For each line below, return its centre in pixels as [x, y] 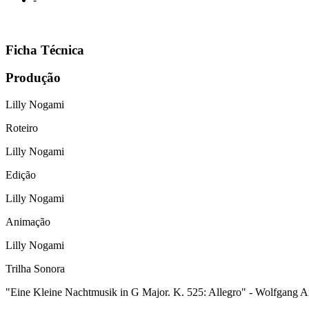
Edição [21, 175]
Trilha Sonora [35, 268]
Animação [28, 221]
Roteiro [22, 128]
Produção [33, 78]
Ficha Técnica [45, 50]
